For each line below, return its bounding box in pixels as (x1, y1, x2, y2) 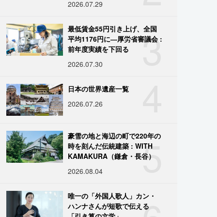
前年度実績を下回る (68, 44, 129, 54)
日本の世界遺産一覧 (68, 83, 129, 93)
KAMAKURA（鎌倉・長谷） (68, 151, 155, 161)
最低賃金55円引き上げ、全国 (68, 23, 157, 33)
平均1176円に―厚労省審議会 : (68, 33, 163, 44)
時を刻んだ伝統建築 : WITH (68, 140, 153, 151)
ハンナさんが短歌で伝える (68, 201, 150, 211)
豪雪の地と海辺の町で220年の (68, 130, 161, 140)
